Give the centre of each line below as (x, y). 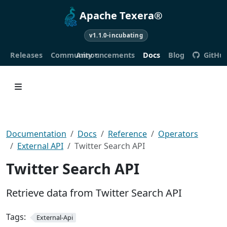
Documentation (36, 134)
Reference (127, 134)
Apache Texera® (121, 16)
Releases (26, 55)
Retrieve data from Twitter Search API (94, 193)
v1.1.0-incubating (116, 35)
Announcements (105, 55)
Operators (178, 134)
